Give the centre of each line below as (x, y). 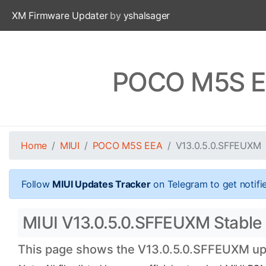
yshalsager (147, 15)
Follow (37, 184)
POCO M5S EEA (127, 145)
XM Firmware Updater (60, 15)
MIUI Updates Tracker (102, 184)
